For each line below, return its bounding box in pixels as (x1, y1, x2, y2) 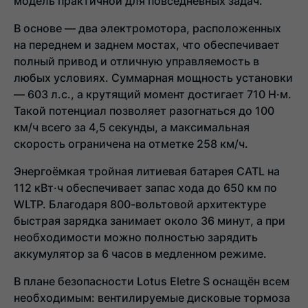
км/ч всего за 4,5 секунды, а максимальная (14, 120, 250, 134)
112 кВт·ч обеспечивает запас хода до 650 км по (14, 180, 277, 195)
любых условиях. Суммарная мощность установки (14, 70, 293, 85)
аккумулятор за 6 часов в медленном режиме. (14, 246, 267, 261)
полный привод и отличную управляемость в (14, 54, 259, 68)
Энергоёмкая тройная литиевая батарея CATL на (14, 164, 280, 178)
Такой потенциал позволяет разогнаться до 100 (14, 103, 274, 118)
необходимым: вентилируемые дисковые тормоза (14, 290, 290, 305)
